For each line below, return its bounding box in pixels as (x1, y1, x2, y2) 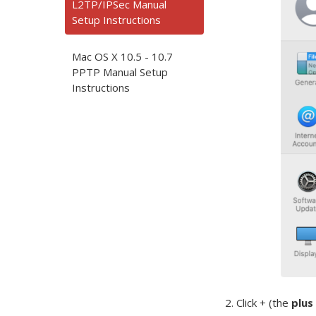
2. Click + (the (225, 296, 292, 310)
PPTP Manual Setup (72, 65, 168, 79)
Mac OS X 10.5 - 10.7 (72, 49, 173, 63)
